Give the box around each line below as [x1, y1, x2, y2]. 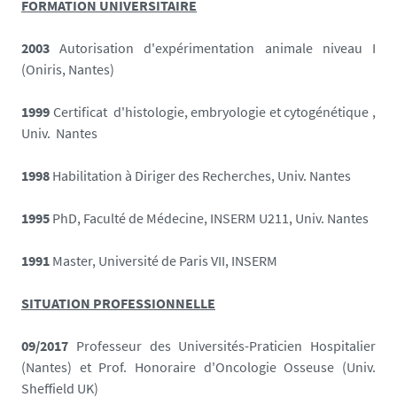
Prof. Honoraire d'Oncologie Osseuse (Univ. [98, 357, 377, 376]
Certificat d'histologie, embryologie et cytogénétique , [52, 102, 377, 121]
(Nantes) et [21, 357, 91, 376]
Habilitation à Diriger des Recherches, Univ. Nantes [52, 166, 351, 184]
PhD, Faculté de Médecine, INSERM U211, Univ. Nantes [52, 208, 369, 227]
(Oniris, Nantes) [21, 59, 114, 78]
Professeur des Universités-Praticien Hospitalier [68, 336, 376, 354]
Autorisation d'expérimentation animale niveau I [59, 38, 377, 57]
